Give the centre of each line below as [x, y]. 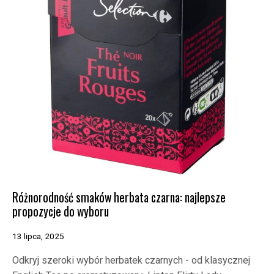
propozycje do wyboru [61, 211]
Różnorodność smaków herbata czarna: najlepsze [119, 197]
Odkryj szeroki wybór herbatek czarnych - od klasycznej [131, 260]
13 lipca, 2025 [38, 236]
